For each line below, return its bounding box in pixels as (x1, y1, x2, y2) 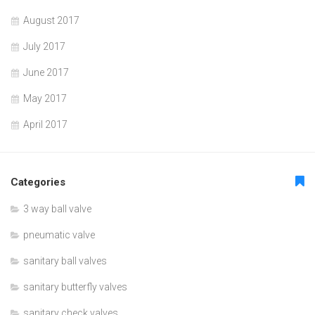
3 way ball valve (23, 202, 91, 214)
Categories (11, 175, 65, 188)
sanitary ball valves (23, 255, 107, 266)
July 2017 (23, 40, 65, 52)
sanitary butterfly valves (23, 281, 127, 292)
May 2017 (23, 92, 67, 104)
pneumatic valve (23, 229, 95, 240)
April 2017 (23, 118, 67, 130)
